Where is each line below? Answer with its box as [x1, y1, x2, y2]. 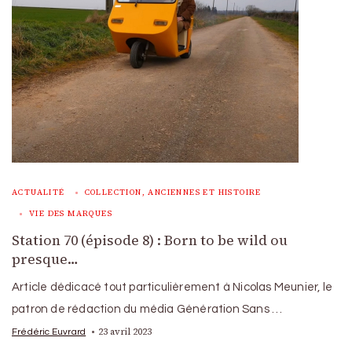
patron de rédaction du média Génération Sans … [12, 302, 283, 315]
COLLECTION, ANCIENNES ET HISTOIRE [84, 186, 262, 197]
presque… [12, 249, 79, 269]
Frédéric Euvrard [12, 326, 86, 336]
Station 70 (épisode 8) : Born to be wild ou [12, 230, 288, 250]
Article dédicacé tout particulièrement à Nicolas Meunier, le [12, 280, 333, 293]
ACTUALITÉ [12, 186, 65, 197]
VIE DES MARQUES [29, 207, 112, 218]
